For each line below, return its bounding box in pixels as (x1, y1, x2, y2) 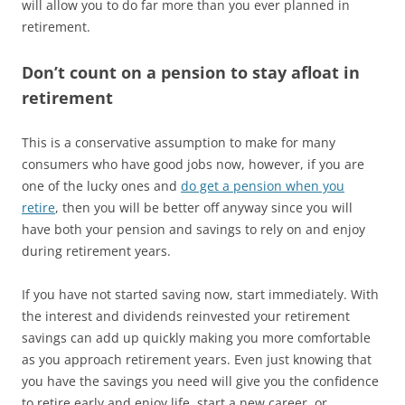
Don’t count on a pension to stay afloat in (22, 61, 360, 83)
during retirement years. (22, 242, 171, 259)
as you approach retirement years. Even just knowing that (22, 351, 372, 368)
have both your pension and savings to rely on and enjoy (22, 221, 365, 238)
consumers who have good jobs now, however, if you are (22, 155, 364, 173)
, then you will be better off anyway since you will (55, 199, 353, 216)
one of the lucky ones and (22, 177, 181, 194)
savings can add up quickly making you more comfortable (22, 329, 371, 346)
